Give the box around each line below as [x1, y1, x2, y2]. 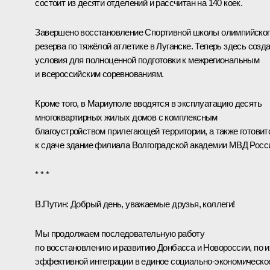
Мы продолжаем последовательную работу [35, 228, 205, 239]
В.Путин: [35, 198, 69, 209]
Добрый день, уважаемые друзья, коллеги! [68, 198, 235, 209]
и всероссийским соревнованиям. [35, 68, 164, 79]
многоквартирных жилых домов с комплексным [35, 111, 218, 122]
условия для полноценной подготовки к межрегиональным [35, 54, 260, 65]
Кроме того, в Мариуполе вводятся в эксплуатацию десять [35, 98, 262, 108]
